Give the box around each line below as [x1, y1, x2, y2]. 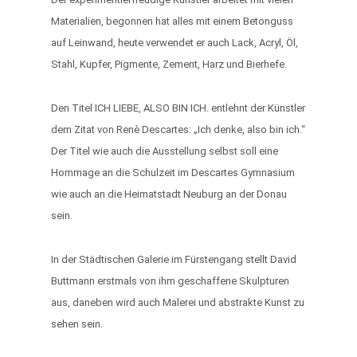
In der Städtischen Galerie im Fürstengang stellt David [51, 253, 296, 265]
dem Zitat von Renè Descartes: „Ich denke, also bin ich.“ [51, 124, 305, 135]
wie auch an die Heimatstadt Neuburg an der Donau [51, 188, 287, 200]
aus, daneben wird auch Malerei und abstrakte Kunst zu [51, 296, 304, 308]
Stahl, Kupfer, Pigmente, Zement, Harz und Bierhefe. [51, 58, 287, 70]
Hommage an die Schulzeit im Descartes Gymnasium [51, 167, 295, 178]
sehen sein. [51, 318, 103, 330]
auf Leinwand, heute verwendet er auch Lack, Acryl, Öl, [51, 37, 298, 49]
